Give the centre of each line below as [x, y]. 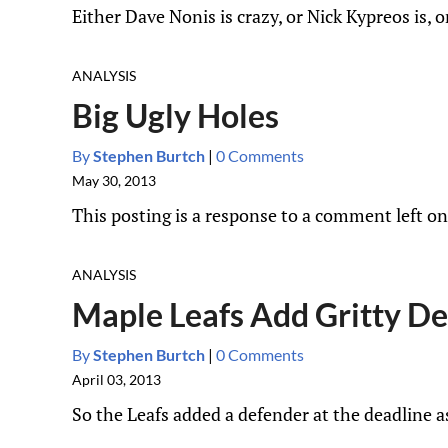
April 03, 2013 [116, 379]
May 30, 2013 [114, 180]
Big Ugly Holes [175, 115]
